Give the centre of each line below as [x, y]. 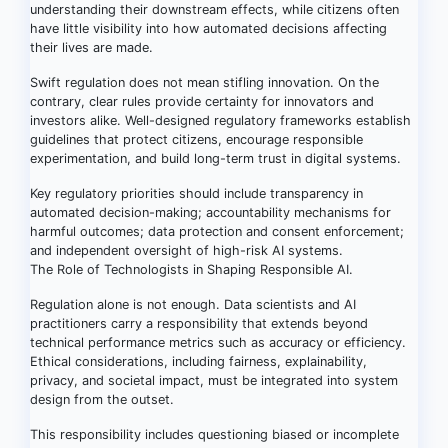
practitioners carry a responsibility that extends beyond [199, 323]
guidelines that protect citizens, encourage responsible [196, 139]
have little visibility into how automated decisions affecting [208, 28]
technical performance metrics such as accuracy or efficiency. [218, 342]
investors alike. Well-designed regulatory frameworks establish [220, 120]
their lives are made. [91, 47]
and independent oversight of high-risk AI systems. [186, 250]
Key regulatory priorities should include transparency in [196, 193]
